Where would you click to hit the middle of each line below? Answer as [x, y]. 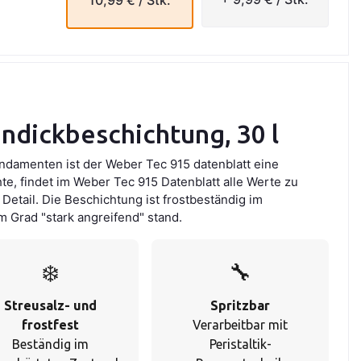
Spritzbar [241, 306]
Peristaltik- [240, 344]
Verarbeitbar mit [241, 325]
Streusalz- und [50, 306]
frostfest [50, 325]
